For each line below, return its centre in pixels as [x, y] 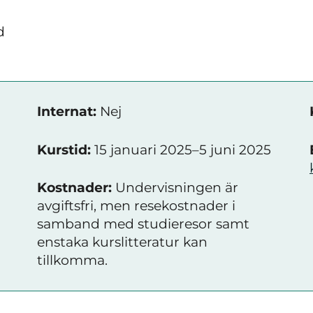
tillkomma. [72, 260]
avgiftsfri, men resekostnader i [136, 206]
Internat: [67, 111]
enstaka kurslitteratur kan [122, 242]
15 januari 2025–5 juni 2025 [181, 150]
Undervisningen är [175, 188]
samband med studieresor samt [143, 224]
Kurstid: [64, 150]
